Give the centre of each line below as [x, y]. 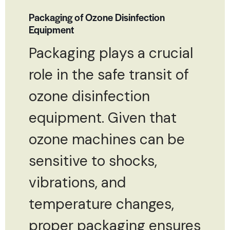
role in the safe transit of [109, 74]
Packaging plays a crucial [111, 53]
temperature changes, [101, 204]
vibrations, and [77, 182]
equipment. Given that [103, 118]
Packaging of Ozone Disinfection [97, 17]
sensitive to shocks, [93, 161]
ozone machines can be [107, 139]
